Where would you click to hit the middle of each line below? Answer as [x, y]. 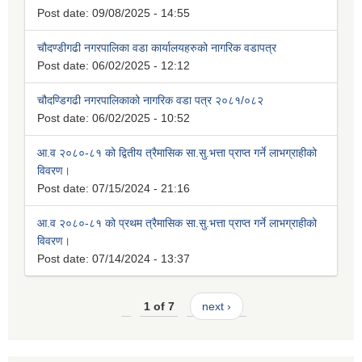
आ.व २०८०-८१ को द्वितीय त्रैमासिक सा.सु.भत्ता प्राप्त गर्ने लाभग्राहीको [177, 152]
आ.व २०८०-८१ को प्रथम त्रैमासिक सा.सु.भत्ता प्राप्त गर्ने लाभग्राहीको [177, 223]
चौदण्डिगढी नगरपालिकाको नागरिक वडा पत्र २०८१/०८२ [150, 100]
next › [216, 306]
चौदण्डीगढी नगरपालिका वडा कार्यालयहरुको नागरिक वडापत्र [157, 47]
